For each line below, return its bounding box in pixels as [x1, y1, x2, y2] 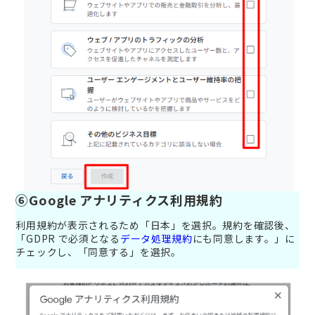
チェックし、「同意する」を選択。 [15, 244, 181, 259]
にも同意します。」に [192, 231, 295, 245]
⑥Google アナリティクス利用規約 [15, 190, 223, 209]
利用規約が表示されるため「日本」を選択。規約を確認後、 [15, 217, 295, 232]
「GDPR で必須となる [15, 231, 120, 245]
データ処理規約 [120, 231, 193, 245]
